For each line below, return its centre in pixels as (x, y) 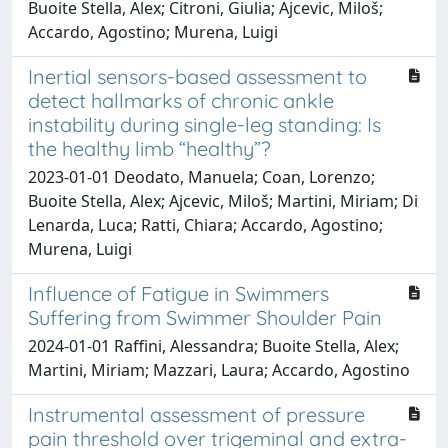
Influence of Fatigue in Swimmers (178, 293)
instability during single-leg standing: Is (204, 124)
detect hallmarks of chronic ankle (181, 100)
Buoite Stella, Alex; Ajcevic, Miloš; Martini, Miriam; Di (223, 200)
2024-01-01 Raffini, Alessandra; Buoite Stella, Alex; (213, 345)
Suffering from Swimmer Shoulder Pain (205, 317)
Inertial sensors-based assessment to (197, 76)
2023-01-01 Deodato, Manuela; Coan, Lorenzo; (201, 176)
